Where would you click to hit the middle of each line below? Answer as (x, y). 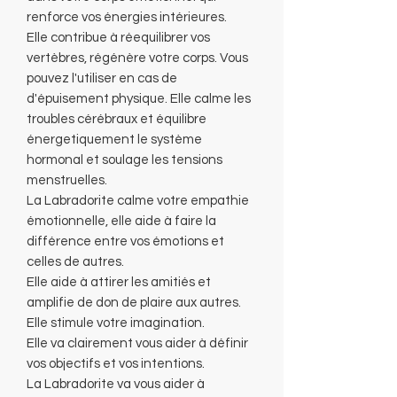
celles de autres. (75, 261)
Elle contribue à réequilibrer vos (118, 37)
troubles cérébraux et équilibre (117, 119)
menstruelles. (67, 180)
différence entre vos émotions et (125, 241)
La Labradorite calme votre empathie (138, 200)
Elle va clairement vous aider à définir (137, 343)
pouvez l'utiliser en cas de (102, 78)
